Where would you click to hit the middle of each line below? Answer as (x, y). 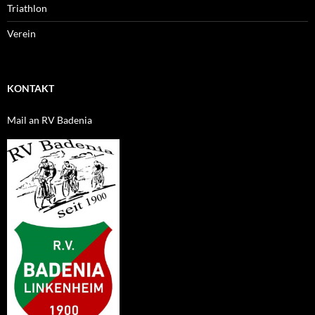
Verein (21, 34)
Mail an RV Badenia (50, 120)
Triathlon (27, 8)
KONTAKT (31, 89)
